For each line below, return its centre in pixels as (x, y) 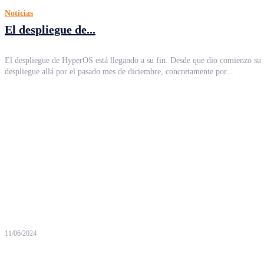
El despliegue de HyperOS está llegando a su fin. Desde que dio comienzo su (133, 60)
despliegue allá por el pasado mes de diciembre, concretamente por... (119, 72)
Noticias (19, 13)
